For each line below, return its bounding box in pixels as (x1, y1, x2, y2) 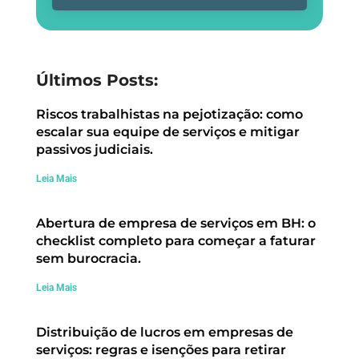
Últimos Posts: (36, 71, 158, 91)
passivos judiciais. (36, 142, 153, 158)
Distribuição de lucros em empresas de (36, 325, 293, 341)
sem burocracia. (36, 251, 141, 267)
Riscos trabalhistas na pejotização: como (36, 107, 303, 123)
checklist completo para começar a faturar (36, 233, 316, 249)
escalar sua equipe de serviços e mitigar (36, 124, 300, 140)
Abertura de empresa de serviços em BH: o (36, 216, 316, 232)
